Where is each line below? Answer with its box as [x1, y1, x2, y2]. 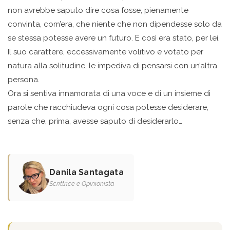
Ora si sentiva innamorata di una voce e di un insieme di [8, 89, 210, 99]
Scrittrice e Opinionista [49, 180, 114, 188]
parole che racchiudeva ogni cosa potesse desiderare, [8, 103, 208, 112]
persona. [8, 75, 40, 85]
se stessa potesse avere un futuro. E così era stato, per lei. [8, 33, 220, 43]
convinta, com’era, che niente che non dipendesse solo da [8, 20, 222, 29]
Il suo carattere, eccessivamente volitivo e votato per [8, 47, 203, 57]
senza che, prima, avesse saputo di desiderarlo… [8, 117, 182, 126]
